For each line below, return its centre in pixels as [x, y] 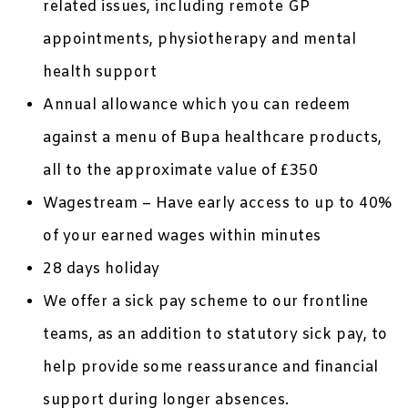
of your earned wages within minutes [182, 237]
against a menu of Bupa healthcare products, [213, 138]
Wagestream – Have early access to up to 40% [218, 204]
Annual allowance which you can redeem [197, 106]
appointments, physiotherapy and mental [200, 40]
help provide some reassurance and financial [211, 368]
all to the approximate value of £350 [181, 171]
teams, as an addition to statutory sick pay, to [215, 335]
